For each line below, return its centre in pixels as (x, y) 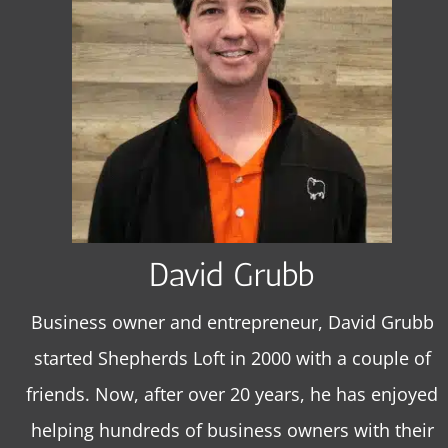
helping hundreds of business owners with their (232, 430)
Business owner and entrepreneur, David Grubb (232, 322)
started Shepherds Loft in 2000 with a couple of (232, 358)
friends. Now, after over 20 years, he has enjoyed (232, 394)
